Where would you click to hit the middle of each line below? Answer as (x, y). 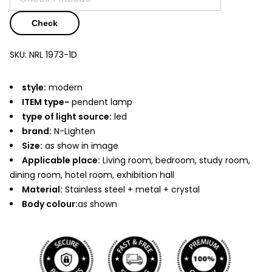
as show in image (80, 145)
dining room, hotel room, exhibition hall (92, 175)
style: (34, 87)
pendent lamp (101, 102)
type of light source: (67, 116)
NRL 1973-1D (53, 54)
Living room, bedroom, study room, (175, 160)
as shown (97, 204)
